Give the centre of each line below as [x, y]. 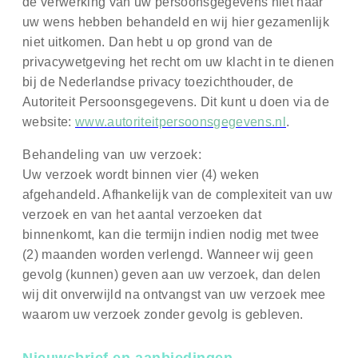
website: [49, 122]
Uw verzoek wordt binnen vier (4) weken [141, 175]
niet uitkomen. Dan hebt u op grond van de [148, 42]
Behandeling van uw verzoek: [112, 155]
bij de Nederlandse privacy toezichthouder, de [158, 82]
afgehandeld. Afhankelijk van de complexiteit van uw [178, 195]
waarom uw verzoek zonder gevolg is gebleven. [167, 315]
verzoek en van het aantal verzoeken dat [142, 215]
